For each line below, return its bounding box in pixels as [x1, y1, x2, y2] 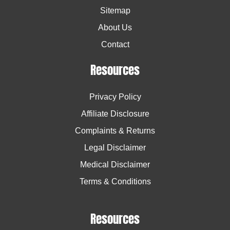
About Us [98, 23, 132, 32]
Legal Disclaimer [84, 143, 146, 152]
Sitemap [100, 6, 130, 15]
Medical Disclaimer [80, 160, 150, 169]
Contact [101, 40, 129, 49]
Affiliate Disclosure [81, 109, 149, 118]
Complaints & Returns [75, 126, 155, 135]
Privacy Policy [89, 92, 141, 101]
